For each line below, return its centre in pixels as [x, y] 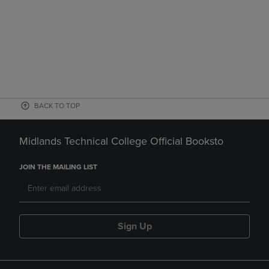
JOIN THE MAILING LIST [58, 167]
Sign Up [134, 227]
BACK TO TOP [57, 106]
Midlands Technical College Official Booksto [121, 141]
